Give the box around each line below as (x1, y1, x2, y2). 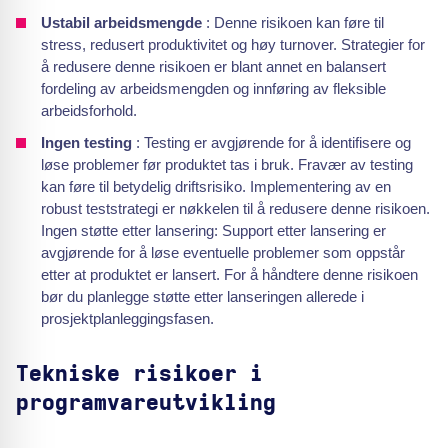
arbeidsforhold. (41, 102, 137, 119)
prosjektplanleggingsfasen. (41, 310, 214, 327)
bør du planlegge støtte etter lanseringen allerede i (41, 288, 364, 305)
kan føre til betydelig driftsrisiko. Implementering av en (41, 178, 391, 195)
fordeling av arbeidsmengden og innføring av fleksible (41, 80, 386, 97)
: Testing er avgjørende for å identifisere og (136, 134, 411, 151)
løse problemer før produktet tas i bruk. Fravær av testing (41, 156, 413, 173)
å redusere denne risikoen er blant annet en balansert (41, 58, 386, 75)
